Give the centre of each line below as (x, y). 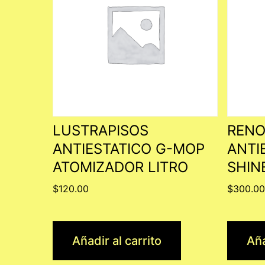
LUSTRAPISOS (100, 130)
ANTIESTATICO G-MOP (128, 148)
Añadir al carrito (117, 240)
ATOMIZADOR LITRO (120, 167)
